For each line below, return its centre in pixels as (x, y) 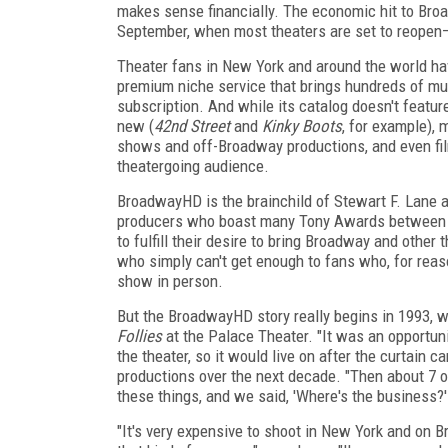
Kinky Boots (302, 125)
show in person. (170, 280)
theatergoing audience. (193, 165)
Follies (139, 335)
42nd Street (192, 125)
